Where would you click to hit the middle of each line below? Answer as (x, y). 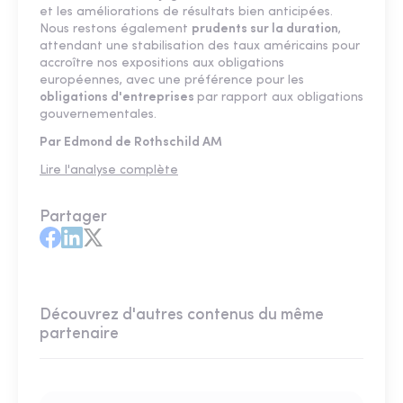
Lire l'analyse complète (109, 171)
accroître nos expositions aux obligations (162, 64)
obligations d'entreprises (118, 98)
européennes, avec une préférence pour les (172, 81)
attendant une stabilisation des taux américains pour (200, 47)
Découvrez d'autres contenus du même (182, 316)
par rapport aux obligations (280, 98)
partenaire (79, 335)
